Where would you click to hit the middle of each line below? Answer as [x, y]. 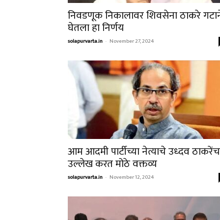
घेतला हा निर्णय [97, 28]
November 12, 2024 [132, 177]
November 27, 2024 [132, 41]
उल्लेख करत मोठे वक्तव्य [114, 164]
